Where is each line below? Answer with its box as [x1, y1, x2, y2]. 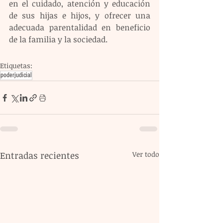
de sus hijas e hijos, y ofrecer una [9, 10, 150, 21]
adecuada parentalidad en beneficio [9, 22, 150, 33]
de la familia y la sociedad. [9, 34, 108, 45]
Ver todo [132, 149, 159, 159]
